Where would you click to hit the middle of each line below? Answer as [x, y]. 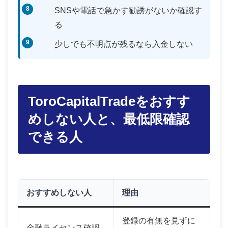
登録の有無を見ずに [159, 220]
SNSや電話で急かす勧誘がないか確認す [128, 10]
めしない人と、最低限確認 [109, 119]
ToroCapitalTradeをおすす [109, 101]
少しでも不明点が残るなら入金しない [124, 44]
